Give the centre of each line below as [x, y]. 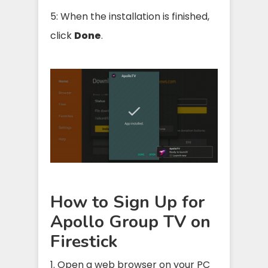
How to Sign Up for [127, 202]
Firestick [84, 242]
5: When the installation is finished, [130, 17]
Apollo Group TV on [130, 222]
